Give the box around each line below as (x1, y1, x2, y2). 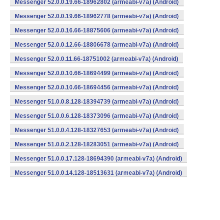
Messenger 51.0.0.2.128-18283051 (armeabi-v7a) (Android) (15, 141, 179, 148)
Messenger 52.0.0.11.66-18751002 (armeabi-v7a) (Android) (15, 55, 178, 62)
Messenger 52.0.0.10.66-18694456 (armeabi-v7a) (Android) (15, 84, 179, 91)
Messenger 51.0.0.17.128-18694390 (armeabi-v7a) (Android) (15, 155, 182, 162)
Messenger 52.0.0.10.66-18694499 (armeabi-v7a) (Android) (15, 70, 179, 77)
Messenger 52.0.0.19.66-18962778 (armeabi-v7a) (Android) (15, 13, 179, 20)
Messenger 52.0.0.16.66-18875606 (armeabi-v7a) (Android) (15, 27, 179, 34)
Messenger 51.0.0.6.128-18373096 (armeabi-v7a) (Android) (15, 112, 179, 119)
